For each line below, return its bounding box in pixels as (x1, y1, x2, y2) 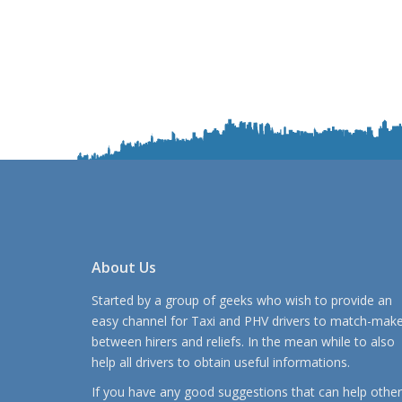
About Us (92, 258, 156, 278)
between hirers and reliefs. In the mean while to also (92, 333, 395, 351)
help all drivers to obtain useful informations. (92, 354, 350, 371)
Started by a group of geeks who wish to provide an (92, 292, 392, 310)
